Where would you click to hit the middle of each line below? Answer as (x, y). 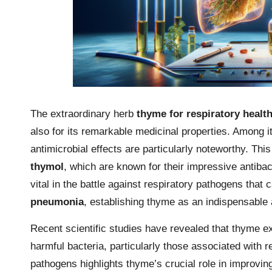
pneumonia (57, 202)
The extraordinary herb (83, 114)
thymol (47, 166)
